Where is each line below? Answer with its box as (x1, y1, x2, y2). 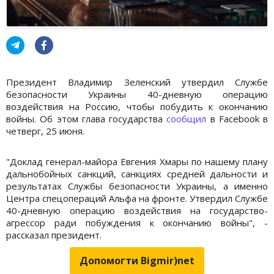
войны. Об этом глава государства (6, 112, 167, 125)
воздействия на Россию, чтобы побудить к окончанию (6, 100, 268, 113)
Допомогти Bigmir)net (80, 253, 194, 267)
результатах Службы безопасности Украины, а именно (6, 179, 268, 192)
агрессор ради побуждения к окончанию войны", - (6, 216, 268, 229)
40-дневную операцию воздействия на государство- (6, 204, 268, 217)
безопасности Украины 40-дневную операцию (6, 87, 268, 100)
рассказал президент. (6, 228, 102, 241)
